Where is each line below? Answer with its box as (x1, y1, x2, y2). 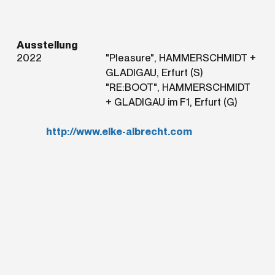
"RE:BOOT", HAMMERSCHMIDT (105, 80, 250, 93)
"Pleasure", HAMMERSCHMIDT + (105, 51, 256, 64)
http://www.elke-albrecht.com (46, 125, 193, 137)
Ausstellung (17, 38, 78, 51)
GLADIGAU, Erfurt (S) (105, 66, 203, 79)
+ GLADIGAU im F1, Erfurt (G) (105, 95, 238, 108)
